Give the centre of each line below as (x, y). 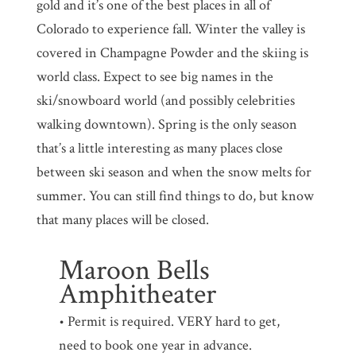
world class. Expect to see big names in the (155, 77)
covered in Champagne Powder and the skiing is (172, 53)
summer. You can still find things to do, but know (175, 196)
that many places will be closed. (122, 220)
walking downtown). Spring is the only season (166, 125)
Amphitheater (138, 295)
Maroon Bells (135, 271)
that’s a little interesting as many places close (159, 149)
